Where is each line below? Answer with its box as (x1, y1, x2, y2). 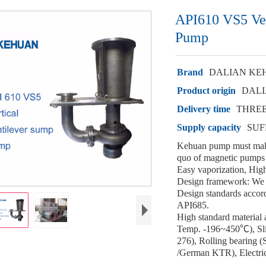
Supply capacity (177, 122, 242, 132)
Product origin (177, 85, 236, 96)
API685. (177, 200, 210, 210)
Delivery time (177, 104, 231, 114)
